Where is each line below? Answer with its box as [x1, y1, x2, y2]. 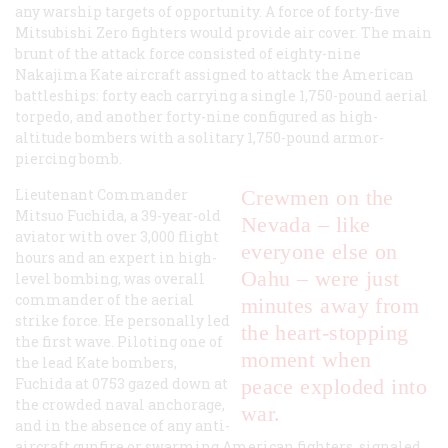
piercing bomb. [15, 149, 125, 169]
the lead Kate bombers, [15, 353, 177, 373]
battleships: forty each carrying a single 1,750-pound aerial [15, 86, 428, 106]
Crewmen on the [240, 185, 394, 211]
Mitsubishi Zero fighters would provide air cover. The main [15, 23, 432, 43]
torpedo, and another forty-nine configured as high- [15, 107, 378, 127]
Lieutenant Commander [15, 185, 188, 205]
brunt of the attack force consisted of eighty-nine [15, 44, 361, 64]
